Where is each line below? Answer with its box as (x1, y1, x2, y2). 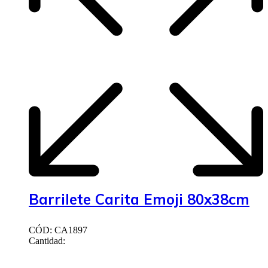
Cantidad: (29, 236, 65, 246)
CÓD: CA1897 (29, 225, 87, 236)
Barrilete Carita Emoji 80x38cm (29, 190, 249, 209)
